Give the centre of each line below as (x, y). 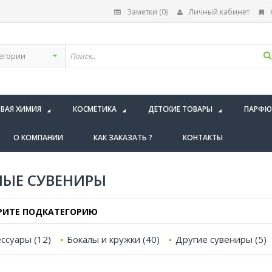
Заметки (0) (147, 12)
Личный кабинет (219, 12)
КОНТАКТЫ (203, 138)
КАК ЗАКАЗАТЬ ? (123, 138)
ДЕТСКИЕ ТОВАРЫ (180, 109)
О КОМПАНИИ (38, 138)
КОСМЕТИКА (95, 109)
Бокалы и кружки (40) (113, 239)
